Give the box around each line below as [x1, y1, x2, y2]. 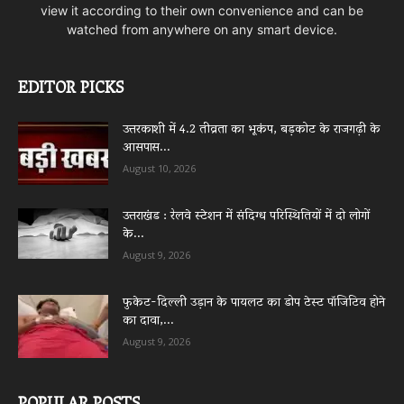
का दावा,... [123, 309, 174, 335]
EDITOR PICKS [18, 75, 124, 106]
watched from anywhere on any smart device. [67, 22, 337, 38]
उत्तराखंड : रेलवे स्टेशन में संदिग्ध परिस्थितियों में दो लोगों [123, 205, 370, 230]
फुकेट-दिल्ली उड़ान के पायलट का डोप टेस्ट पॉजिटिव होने [123, 291, 385, 317]
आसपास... [123, 136, 170, 161]
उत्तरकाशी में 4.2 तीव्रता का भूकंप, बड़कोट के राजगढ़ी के [123, 118, 381, 143]
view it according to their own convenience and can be [41, 3, 363, 19]
